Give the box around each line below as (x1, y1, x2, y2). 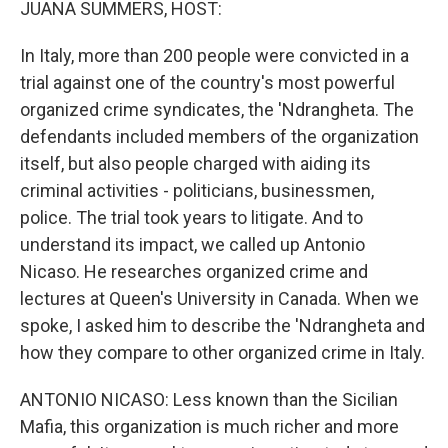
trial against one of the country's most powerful (20, 72, 395, 93)
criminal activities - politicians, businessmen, (20, 180, 374, 201)
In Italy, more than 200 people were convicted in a (20, 45, 409, 66)
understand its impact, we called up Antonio (20, 234, 365, 255)
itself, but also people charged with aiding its (20, 153, 371, 174)
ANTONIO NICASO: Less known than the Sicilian (20, 389, 398, 410)
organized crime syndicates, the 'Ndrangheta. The (20, 99, 414, 120)
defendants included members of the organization (20, 126, 419, 147)
